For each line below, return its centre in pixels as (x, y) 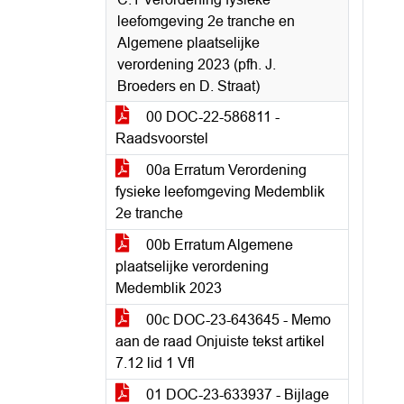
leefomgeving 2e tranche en (206, 21)
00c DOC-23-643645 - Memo (237, 320)
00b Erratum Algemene (218, 245)
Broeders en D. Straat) (188, 86)
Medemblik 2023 (169, 288)
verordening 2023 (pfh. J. (197, 64)
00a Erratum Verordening (225, 170)
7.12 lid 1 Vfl (155, 363)
